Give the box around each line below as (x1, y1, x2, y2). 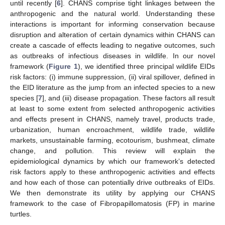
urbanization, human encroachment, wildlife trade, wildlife (10, 126, 215, 134)
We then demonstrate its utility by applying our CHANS (10, 189, 215, 197)
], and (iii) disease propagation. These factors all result (42, 94, 215, 102)
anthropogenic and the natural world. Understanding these (10, 10, 215, 18)
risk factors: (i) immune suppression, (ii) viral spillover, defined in (10, 73, 215, 81)
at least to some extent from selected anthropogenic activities (10, 104, 215, 113)
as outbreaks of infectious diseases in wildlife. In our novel (10, 52, 215, 60)
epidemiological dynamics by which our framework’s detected (10, 157, 215, 165)
